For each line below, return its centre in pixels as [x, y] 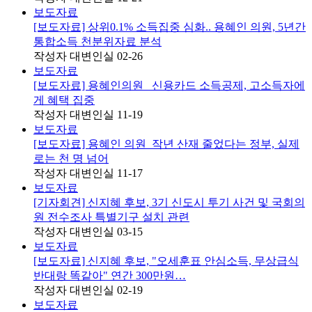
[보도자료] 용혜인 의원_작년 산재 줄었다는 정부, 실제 [166, 143]
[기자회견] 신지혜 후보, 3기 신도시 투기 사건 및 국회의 [169, 202]
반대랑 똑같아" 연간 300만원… [110, 275]
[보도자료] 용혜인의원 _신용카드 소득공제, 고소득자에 [169, 85]
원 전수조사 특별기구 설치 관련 [111, 217]
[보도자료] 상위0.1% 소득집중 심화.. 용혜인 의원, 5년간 [170, 26]
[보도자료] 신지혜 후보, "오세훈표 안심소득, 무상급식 [166, 260]
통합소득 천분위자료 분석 [97, 41]
